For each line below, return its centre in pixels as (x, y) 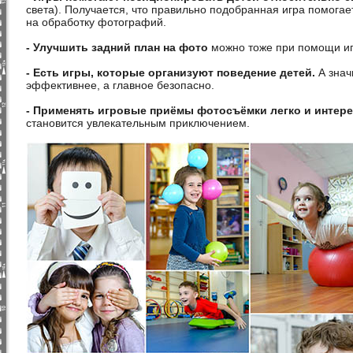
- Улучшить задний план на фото (117, 47)
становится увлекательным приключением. (139, 123)
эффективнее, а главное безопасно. (122, 85)
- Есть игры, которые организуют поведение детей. (172, 72)
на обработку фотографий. (96, 22)
